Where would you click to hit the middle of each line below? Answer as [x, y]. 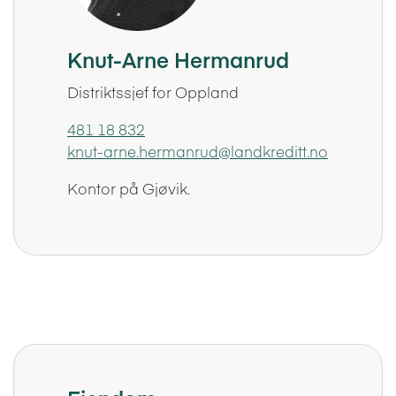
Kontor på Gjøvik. [129, 188]
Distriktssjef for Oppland [153, 91]
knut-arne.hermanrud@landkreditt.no [198, 151]
